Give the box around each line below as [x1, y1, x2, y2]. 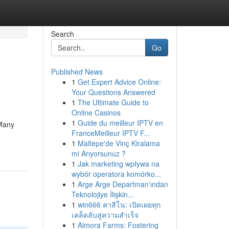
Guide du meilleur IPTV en [77, 118, 163, 128]
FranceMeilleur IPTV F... [71, 128, 150, 138]
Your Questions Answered [71, 87, 155, 97]
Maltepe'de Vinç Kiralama [77, 138, 160, 148]
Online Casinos [71, 107, 121, 118]
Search [51, 29, 74, 39]
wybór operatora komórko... [71, 169, 161, 179]
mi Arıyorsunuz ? [71, 148, 126, 158]
